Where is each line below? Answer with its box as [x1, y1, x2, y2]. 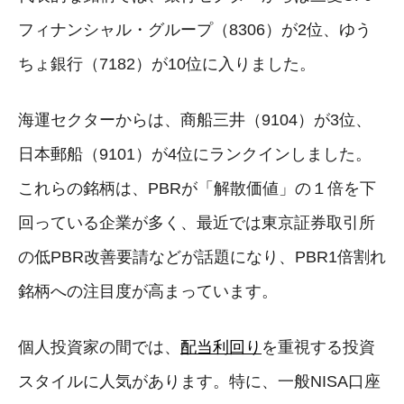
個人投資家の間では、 [18, 337, 180, 356]
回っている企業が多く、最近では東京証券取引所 [18, 213, 375, 232]
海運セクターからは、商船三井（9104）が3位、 [18, 110, 372, 129]
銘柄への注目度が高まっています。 [18, 281, 278, 300]
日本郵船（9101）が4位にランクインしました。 [18, 144, 372, 163]
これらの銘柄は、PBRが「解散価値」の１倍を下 [18, 179, 376, 197]
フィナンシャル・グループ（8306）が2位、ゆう [18, 20, 372, 39]
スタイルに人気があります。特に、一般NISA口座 [18, 372, 381, 390]
